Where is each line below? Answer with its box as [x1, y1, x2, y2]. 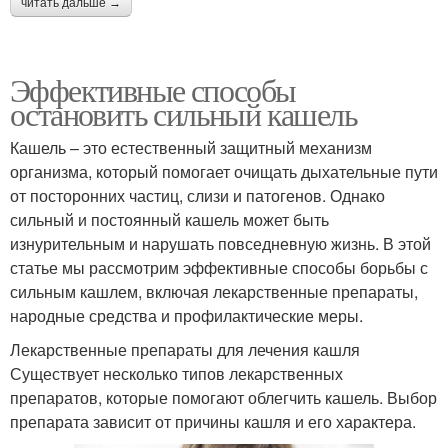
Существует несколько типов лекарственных [10, 362, 343, 386]
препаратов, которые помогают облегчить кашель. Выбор [10, 386, 437, 410]
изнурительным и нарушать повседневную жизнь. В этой [10, 232, 431, 256]
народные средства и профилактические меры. [10, 304, 363, 328]
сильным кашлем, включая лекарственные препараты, [10, 280, 418, 304]
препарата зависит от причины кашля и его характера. [10, 410, 416, 434]
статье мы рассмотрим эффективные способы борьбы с [10, 256, 428, 280]
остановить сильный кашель [10, 92, 357, 136]
